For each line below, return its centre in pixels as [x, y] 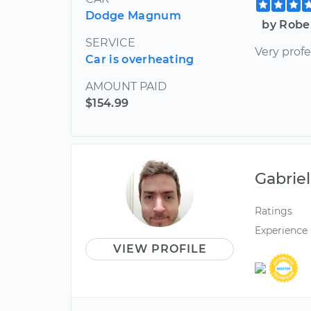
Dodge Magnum [133, 16]
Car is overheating [140, 60]
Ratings [274, 211]
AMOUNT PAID [126, 87]
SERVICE [110, 43]
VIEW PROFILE [160, 249]
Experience [281, 230]
